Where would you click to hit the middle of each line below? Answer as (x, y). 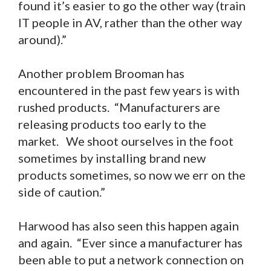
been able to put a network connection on (131, 260)
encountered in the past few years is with (129, 90)
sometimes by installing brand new (112, 158)
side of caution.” (62, 192)
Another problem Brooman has (101, 73)
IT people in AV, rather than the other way (130, 23)
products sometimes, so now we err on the (132, 175)
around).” (42, 40)
